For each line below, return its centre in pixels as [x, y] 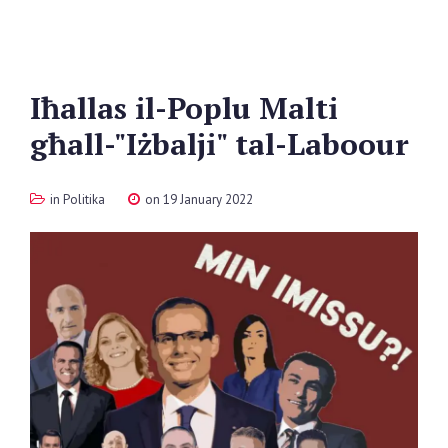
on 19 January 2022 [197, 200]
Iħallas [78, 108]
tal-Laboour [322, 144]
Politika [84, 200]
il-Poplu [193, 108]
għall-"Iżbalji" [128, 144]
